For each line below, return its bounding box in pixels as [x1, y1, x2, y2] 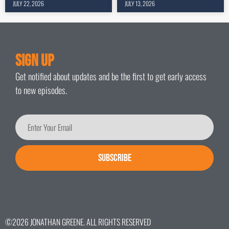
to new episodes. [15, 83, 67, 97]
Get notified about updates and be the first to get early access [15, 70, 207, 83]
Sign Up [15, 51, 54, 72]
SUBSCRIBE [98, 152, 131, 165]
